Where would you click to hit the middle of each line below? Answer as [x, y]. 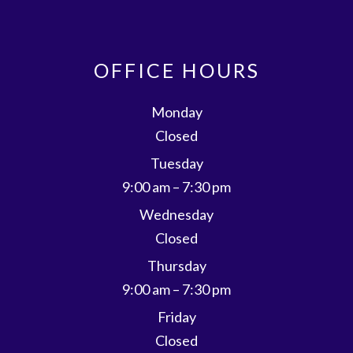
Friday [176, 316]
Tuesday [176, 163]
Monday [176, 111]
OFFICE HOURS [176, 70]
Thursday [176, 265]
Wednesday [176, 214]
